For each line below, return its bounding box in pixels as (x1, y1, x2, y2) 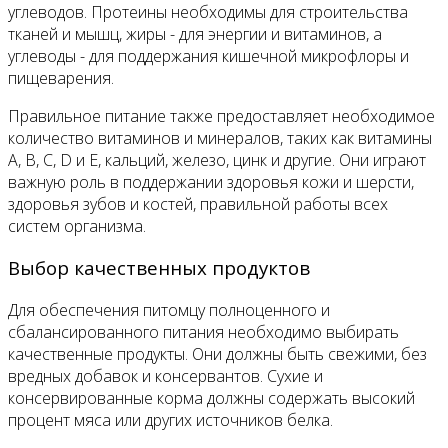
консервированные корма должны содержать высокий (8, 386, 415, 409)
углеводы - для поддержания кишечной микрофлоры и (8, 44, 409, 67)
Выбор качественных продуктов (8, 255, 310, 281)
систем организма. (8, 214, 146, 237)
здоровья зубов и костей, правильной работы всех (8, 192, 388, 215)
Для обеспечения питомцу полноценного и (8, 298, 330, 321)
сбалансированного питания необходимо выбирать (8, 320, 399, 343)
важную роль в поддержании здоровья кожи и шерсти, (8, 170, 414, 193)
